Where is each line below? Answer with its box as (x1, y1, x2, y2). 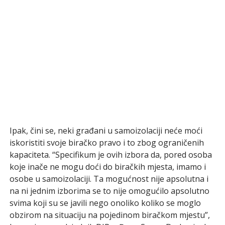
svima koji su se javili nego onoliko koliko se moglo (9, 197, 201, 208)
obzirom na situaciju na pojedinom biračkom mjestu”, (9, 209, 210, 220)
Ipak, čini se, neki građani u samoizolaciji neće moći (9, 125, 202, 136)
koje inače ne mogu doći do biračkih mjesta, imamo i (9, 161, 206, 172)
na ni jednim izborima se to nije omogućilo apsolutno (9, 185, 209, 196)
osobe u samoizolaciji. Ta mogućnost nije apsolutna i (9, 173, 208, 184)
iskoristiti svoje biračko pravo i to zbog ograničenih (9, 137, 204, 148)
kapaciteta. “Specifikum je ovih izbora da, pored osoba (9, 149, 212, 160)
